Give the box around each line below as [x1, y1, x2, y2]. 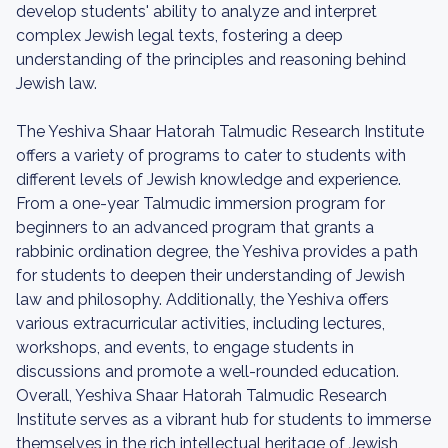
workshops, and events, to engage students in [16, 338, 354, 357]
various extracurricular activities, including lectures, [16, 314, 385, 333]
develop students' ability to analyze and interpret [16, 2, 377, 21]
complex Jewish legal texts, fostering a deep [16, 26, 343, 45]
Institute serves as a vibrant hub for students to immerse [16, 410, 431, 429]
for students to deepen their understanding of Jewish [16, 266, 405, 285]
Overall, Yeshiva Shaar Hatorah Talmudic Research [16, 386, 387, 405]
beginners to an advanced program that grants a [16, 218, 374, 237]
